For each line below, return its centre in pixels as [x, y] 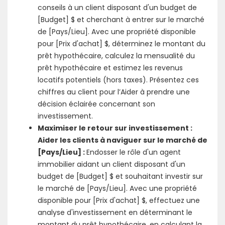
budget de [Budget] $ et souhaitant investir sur [120, 176]
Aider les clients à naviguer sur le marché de [123, 140]
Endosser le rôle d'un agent [134, 152]
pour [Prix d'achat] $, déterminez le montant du [122, 44]
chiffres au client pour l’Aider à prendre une [114, 92]
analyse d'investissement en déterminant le [115, 212]
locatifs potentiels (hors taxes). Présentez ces [118, 80]
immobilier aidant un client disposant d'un [111, 164]
